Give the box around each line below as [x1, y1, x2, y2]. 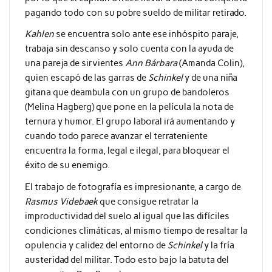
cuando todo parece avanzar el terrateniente [24, 131, 208, 142]
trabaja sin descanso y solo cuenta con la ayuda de [24, 43, 234, 55]
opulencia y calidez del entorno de [24, 239, 168, 251]
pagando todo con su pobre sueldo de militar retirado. [24, 7, 246, 18]
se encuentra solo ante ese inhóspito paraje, [53, 29, 239, 40]
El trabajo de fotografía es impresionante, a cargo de [24, 181, 241, 192]
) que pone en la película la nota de [91, 101, 234, 113]
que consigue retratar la [97, 195, 199, 207]
